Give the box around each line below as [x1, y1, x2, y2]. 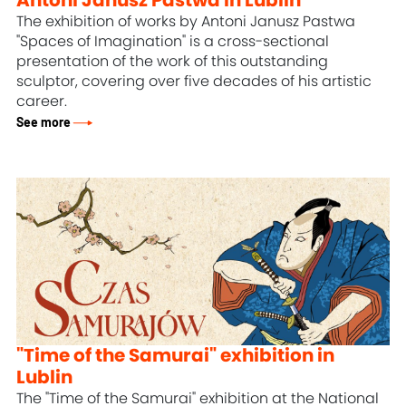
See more [16, 115, 72, 130]
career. [16, 93, 68, 109]
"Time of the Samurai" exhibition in [16, 346, 335, 365]
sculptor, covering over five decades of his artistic [16, 73, 372, 89]
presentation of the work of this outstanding [16, 53, 329, 69]
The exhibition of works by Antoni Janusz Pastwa [16, 14, 356, 29]
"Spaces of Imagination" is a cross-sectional [16, 34, 330, 49]
